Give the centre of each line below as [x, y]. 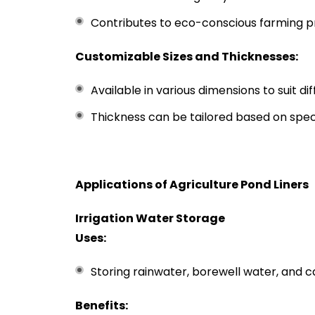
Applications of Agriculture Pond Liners [192, 185]
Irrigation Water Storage [150, 218]
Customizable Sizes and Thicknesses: [187, 57]
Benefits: [102, 306]
